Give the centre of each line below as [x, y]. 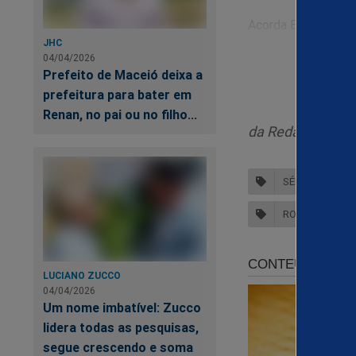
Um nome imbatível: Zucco [122, 308]
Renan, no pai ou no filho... [120, 115]
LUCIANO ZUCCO [82, 276]
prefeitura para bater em [117, 95]
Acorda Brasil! [286, 24]
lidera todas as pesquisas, [121, 328]
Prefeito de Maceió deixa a [123, 75]
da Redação [285, 131]
